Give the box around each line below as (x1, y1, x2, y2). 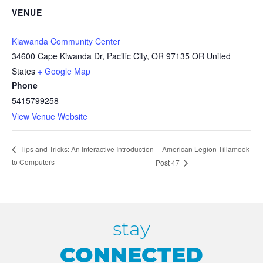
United (207, 49, 231, 62)
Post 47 (156, 157, 182, 167)
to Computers (12, 156, 55, 167)
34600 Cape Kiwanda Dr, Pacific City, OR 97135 (12, 49, 190, 62)
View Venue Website (12, 110, 87, 122)
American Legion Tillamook (162, 143, 250, 154)
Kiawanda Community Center (12, 35, 120, 47)
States (12, 65, 35, 77)
